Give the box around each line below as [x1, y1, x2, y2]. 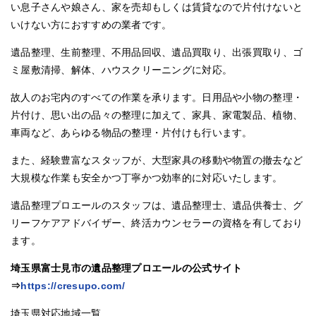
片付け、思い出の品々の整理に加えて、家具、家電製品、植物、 [11, 109, 303, 121]
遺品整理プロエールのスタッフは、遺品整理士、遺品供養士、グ [11, 199, 303, 211]
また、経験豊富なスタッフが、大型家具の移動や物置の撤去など [11, 154, 303, 166]
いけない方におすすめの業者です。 [11, 18, 172, 30]
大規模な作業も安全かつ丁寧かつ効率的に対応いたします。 [11, 171, 283, 183]
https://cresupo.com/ [20, 279, 125, 291]
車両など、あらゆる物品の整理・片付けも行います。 [11, 126, 253, 138]
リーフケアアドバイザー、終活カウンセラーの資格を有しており [11, 217, 303, 229]
